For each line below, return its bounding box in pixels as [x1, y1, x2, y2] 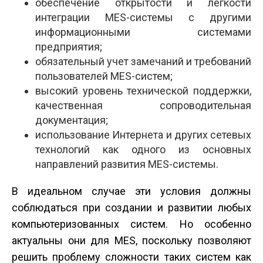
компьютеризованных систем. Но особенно [12, 218, 251, 231]
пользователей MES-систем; [35, 70, 173, 83]
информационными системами [35, 26, 251, 39]
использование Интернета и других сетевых [35, 129, 251, 141]
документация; [35, 114, 108, 127]
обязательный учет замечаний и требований [35, 55, 251, 68]
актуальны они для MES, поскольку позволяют [12, 234, 251, 247]
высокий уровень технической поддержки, [35, 85, 251, 97]
